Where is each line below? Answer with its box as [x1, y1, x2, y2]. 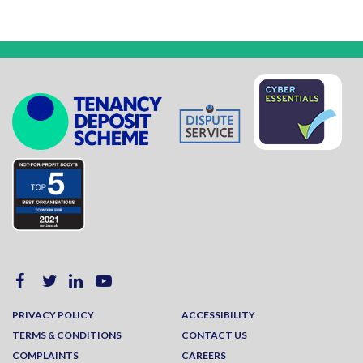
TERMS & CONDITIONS [12, 328, 122, 341]
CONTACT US [181, 328, 247, 341]
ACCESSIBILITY [181, 308, 255, 321]
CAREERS [181, 348, 226, 361]
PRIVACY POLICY [12, 308, 94, 321]
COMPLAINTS [12, 348, 79, 361]
